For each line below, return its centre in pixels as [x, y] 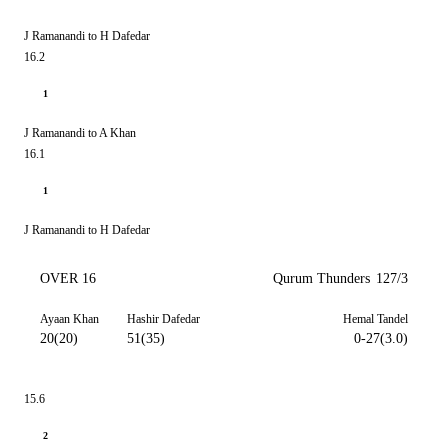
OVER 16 [68, 278]
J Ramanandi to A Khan [80, 133]
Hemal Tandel [375, 319]
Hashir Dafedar [163, 319]
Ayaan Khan [69, 319]
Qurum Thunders [321, 278]
